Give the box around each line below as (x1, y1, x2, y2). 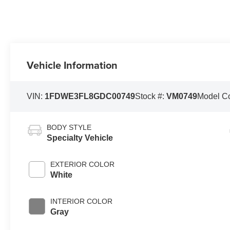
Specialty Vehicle (47, 133, 113, 143)
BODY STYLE (47, 123, 92, 132)
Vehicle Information (27, 57, 118, 73)
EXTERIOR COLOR (50, 160, 115, 169)
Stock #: (135, 92, 167, 101)
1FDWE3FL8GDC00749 (45, 92, 136, 101)
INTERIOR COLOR (50, 197, 113, 206)
